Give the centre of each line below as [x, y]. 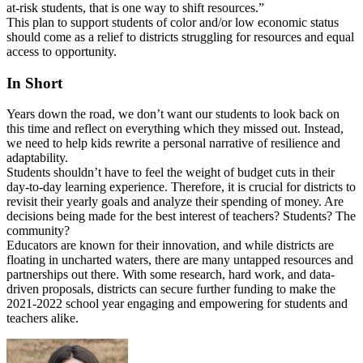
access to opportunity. [63, 51]
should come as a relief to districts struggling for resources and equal [180, 36]
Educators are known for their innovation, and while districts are [170, 246]
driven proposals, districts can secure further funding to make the [171, 289]
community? [40, 231]
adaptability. [37, 158]
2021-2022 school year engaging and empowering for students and [177, 304]
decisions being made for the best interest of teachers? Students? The [181, 216]
